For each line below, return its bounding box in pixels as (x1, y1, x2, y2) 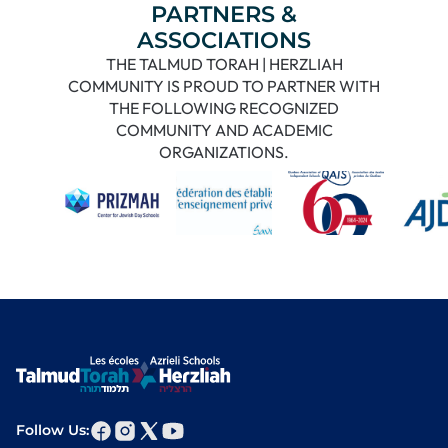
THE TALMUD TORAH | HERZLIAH (105, 53, 343, 74)
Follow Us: (16, 421, 89, 440)
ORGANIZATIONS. (159, 141, 289, 162)
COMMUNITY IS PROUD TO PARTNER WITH (68, 75, 380, 96)
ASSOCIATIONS (137, 25, 311, 54)
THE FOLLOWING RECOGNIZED (109, 97, 339, 118)
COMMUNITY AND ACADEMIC (115, 119, 333, 140)
